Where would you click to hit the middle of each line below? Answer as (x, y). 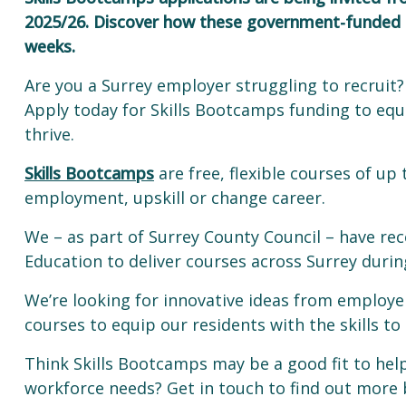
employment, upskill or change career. (177, 198)
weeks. (50, 46)
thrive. (52, 134)
